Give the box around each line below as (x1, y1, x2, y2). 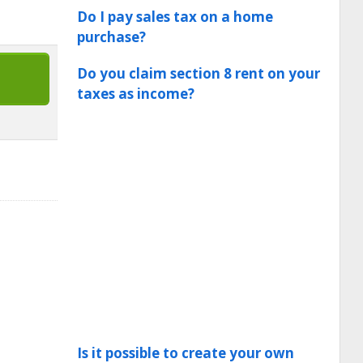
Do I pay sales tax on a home (77, 7, 273, 26)
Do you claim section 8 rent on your (77, 64, 320, 83)
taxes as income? (77, 84, 194, 103)
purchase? (77, 28, 146, 46)
